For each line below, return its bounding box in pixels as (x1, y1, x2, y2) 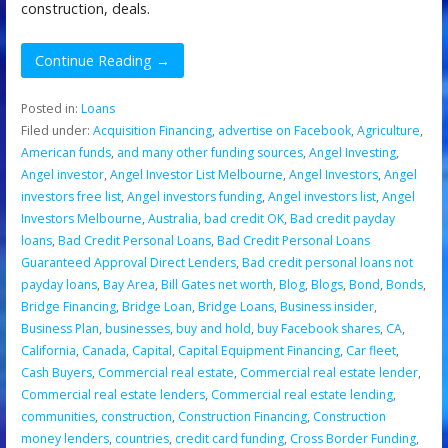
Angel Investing (308, 143, 396, 161)
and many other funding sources (116, 143, 303, 161)
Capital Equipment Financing (177, 341, 340, 359)
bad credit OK (203, 209, 284, 227)
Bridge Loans (197, 297, 274, 315)
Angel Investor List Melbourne (109, 165, 283, 183)
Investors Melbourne (20, 209, 142, 227)
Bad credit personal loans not (241, 253, 413, 271)
